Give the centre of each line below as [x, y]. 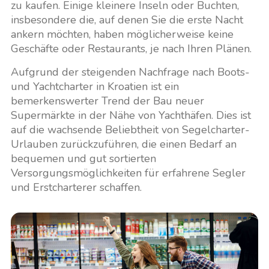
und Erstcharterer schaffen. [76, 187]
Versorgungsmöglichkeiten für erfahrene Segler [128, 173]
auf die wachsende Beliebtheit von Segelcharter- [130, 130]
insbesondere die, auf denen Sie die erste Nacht [127, 20]
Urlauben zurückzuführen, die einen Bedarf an [123, 144]
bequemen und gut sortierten [83, 159]
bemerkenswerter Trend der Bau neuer [107, 101]
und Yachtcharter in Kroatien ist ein [95, 86]
